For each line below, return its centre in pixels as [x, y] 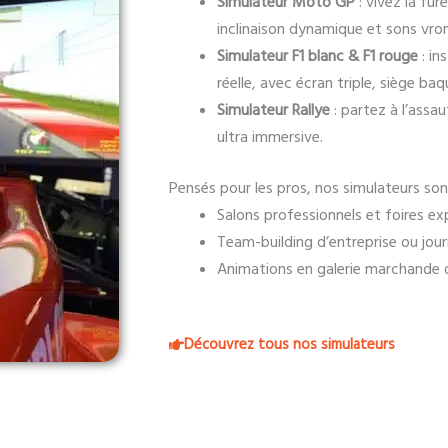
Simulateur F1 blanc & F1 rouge [317, 56]
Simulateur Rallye [273, 110]
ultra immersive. [270, 137]
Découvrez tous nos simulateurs [289, 344]
